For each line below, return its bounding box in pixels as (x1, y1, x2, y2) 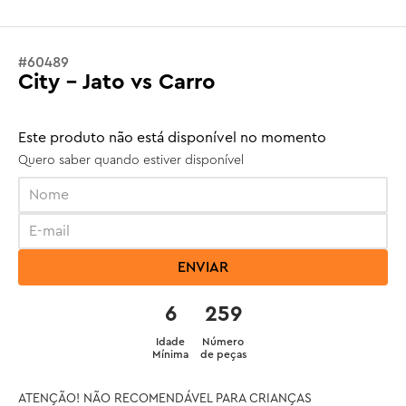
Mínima (152, 349, 189, 360)
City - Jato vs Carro (18, 72, 216, 93)
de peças (199, 349, 246, 360)
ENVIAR (178, 260, 228, 275)
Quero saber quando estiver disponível (18, 154, 244, 167)
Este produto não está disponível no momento (18, 130, 326, 145)
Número (202, 336, 245, 347)
